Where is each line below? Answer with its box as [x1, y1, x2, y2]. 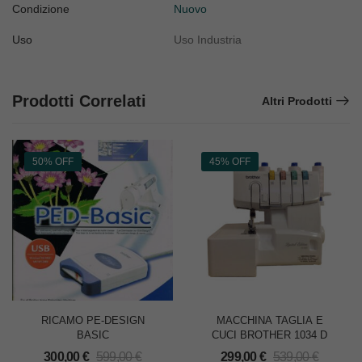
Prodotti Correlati [12, 92, 146, 111]
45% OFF [209, 156, 250, 168]
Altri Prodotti [262, 95, 332, 108]
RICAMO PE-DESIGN [40, 314, 145, 327]
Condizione [12, 2, 69, 16]
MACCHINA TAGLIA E [216, 314, 323, 327]
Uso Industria [174, 33, 242, 47]
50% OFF [32, 156, 74, 168]
